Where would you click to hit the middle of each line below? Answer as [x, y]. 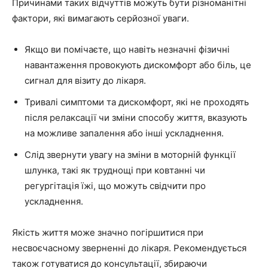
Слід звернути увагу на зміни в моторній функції [130, 155]
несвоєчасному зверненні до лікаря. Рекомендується [129, 248]
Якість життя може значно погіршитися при [108, 233]
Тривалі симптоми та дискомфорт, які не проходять [137, 102]
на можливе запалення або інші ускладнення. [124, 133]
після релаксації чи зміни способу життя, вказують [136, 118]
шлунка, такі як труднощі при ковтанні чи [115, 170]
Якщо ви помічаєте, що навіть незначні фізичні [127, 50]
